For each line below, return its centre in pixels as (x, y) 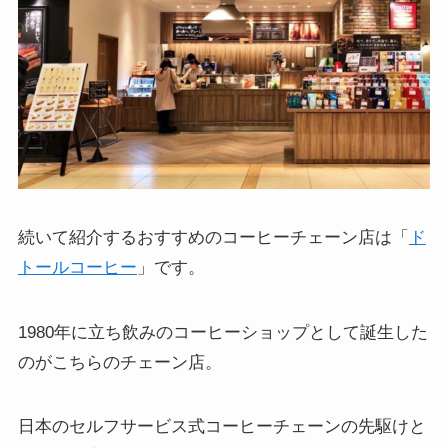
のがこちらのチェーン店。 (119, 362)
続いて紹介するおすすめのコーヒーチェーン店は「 (213, 238)
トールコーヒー (77, 268)
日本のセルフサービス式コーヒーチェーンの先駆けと (221, 426)
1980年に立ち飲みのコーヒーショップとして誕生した (222, 332)
